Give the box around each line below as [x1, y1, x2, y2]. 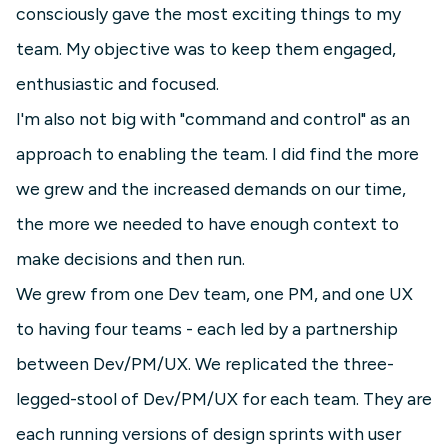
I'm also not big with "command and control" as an [16, 108, 410, 130]
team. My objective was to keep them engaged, [16, 38, 396, 60]
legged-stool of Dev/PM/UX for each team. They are [16, 388, 432, 410]
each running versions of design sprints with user [16, 423, 401, 445]
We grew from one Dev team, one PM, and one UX [16, 283, 413, 305]
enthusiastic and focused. [16, 73, 219, 95]
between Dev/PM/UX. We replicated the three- [16, 353, 394, 375]
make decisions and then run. [16, 248, 245, 270]
